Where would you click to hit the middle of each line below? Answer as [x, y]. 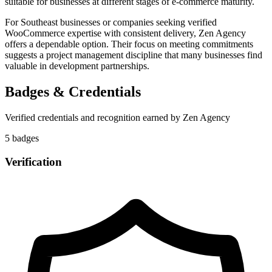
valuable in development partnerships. [77, 66]
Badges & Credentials [73, 92]
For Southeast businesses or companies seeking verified [111, 22]
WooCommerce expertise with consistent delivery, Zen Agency [125, 33]
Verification [33, 161]
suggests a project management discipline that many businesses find [134, 55]
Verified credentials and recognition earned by [94, 118]
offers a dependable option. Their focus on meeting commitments [129, 44]
